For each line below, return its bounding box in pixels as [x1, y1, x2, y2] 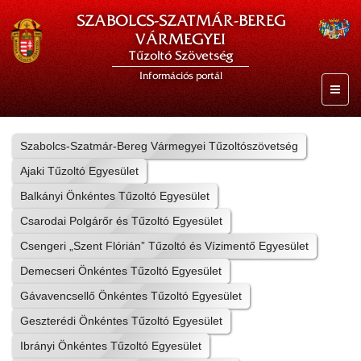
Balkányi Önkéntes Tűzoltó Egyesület [20, 189, 210, 202]
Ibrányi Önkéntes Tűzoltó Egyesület [20, 339, 201, 352]
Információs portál [139, 70, 222, 81]
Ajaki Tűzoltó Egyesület [20, 164, 139, 177]
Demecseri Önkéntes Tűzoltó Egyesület [20, 264, 222, 277]
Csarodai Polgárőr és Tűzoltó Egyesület [20, 214, 222, 227]
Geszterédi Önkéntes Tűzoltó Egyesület [20, 314, 222, 327]
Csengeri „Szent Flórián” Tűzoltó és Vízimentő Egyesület [20, 239, 309, 252]
